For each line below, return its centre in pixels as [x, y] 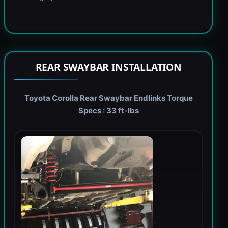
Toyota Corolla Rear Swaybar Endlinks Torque [108, 98]
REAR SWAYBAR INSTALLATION [108, 67]
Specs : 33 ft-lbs [108, 110]
